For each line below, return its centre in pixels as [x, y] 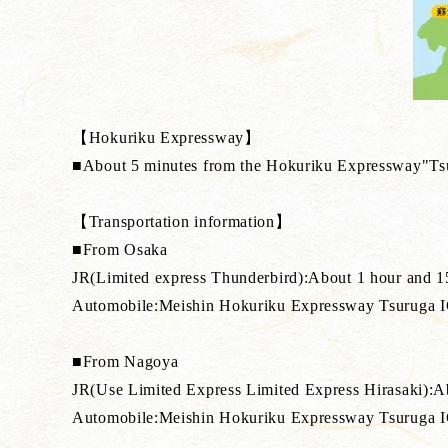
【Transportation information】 [182, 221]
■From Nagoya [125, 361]
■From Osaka [120, 249]
